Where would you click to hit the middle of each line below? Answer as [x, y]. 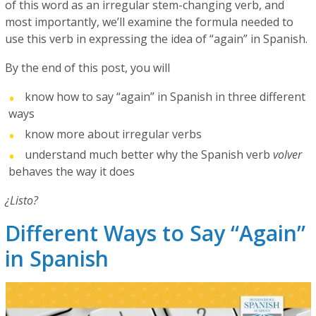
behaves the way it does [72, 171]
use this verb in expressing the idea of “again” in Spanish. [158, 39]
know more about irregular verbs [114, 134]
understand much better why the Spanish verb [149, 154]
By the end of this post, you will [89, 68]
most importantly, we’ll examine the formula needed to [150, 22]
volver [288, 154]
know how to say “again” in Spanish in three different [165, 97]
